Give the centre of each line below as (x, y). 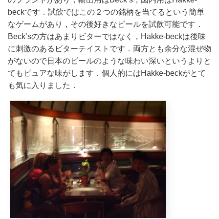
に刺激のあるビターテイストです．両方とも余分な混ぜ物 (109, 48)
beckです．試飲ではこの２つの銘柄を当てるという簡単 (106, 12)
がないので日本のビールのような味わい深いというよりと (109, 61)
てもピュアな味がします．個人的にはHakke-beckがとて (107, 73)
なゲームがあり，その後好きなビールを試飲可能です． (106, 24)
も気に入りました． (43, 85)
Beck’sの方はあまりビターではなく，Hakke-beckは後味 (107, 36)
